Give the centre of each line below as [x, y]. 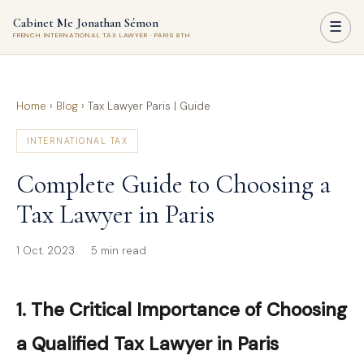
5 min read [119, 251]
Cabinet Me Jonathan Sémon [86, 22]
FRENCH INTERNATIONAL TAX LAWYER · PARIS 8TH [102, 35]
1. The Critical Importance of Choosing [182, 310]
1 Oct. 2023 [45, 251]
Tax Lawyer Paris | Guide [149, 106]
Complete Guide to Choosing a [173, 184]
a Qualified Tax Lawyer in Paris [147, 344]
